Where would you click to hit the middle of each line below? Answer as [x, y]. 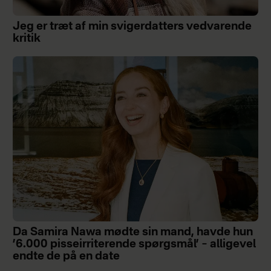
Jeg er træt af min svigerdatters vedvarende [132, 26]
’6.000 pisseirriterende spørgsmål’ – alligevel [134, 244]
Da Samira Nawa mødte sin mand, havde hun [132, 232]
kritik [26, 38]
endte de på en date [66, 256]
